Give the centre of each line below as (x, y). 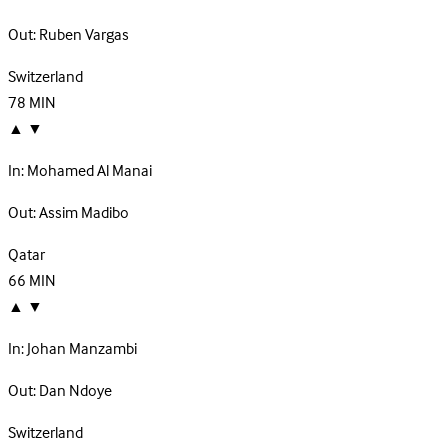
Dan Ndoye (75, 391)
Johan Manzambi (82, 349)
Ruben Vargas (84, 35)
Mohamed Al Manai (89, 171)
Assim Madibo (84, 213)
